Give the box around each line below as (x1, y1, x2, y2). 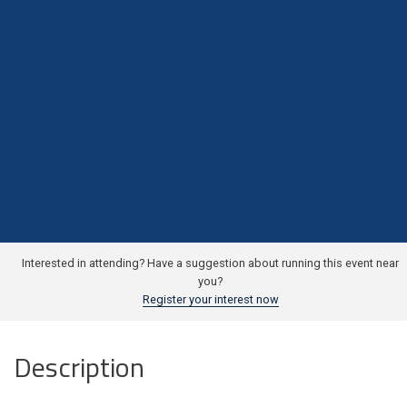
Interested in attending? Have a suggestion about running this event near (22, 255, 399, 270)
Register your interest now (142, 292, 279, 306)
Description (14, 345, 144, 388)
